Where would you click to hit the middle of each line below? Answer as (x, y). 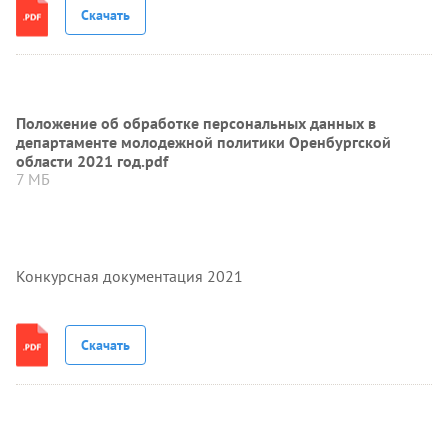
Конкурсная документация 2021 (129, 276)
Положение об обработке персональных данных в (196, 123)
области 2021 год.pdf (92, 161)
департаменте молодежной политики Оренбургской (203, 142)
